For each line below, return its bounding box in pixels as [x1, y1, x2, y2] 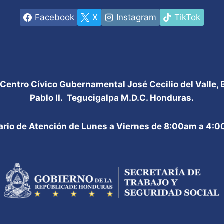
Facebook [34, 12, 74, 22]
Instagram [116, 12, 156, 22]
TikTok [174, 12, 201, 22]
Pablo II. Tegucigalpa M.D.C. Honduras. [29, 93, 194, 103]
